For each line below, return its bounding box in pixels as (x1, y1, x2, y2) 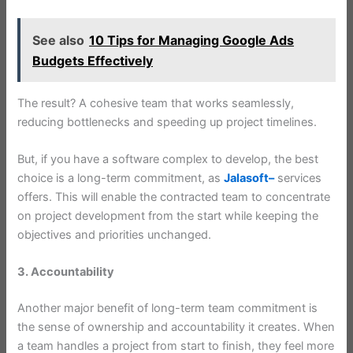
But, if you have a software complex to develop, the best (17, 152, 319, 167)
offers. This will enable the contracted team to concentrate (17, 190, 331, 205)
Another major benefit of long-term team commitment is (17, 301, 318, 316)
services (274, 171, 322, 186)
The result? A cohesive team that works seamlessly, (17, 95, 295, 110)
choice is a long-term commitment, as (17, 171, 225, 186)
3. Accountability (17, 265, 115, 280)
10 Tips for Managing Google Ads (89, 32, 295, 48)
